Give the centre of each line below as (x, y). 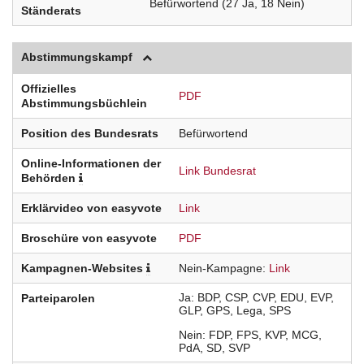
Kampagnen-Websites (84, 269)
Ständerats (51, 11)
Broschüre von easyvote (89, 238)
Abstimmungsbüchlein (84, 104)
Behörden (50, 178)
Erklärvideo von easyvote (91, 208)
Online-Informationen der (91, 164)
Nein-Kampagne (221, 269)
